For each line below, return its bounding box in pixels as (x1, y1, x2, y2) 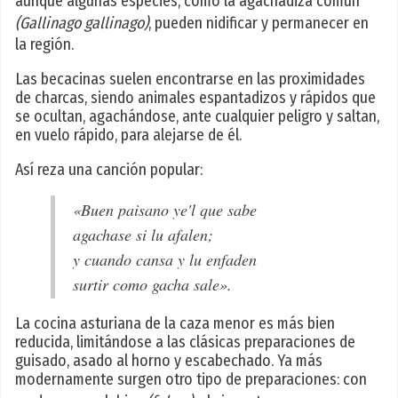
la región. (15, 35, 74, 55)
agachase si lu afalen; (73, 224, 213, 246)
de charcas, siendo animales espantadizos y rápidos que (15, 88, 376, 108)
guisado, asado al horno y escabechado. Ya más (15, 351, 322, 371)
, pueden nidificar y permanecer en (148, 13, 369, 34)
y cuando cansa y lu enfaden (73, 249, 257, 271)
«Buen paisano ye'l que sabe (73, 199, 257, 221)
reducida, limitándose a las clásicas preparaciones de (15, 332, 355, 353)
